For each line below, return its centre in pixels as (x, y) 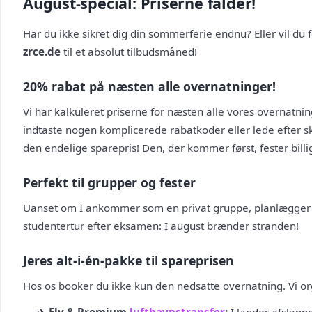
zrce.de (42, 52)
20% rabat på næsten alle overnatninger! (149, 86)
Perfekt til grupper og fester (109, 182)
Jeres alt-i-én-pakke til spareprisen (128, 260)
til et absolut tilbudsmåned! (129, 52)
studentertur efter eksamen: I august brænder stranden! (161, 226)
